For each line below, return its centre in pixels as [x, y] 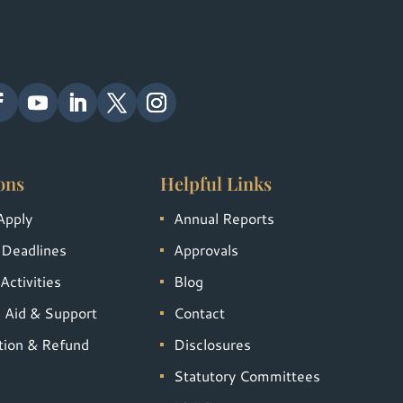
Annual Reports [224, 219]
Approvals [206, 250]
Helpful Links [215, 184]
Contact [199, 313]
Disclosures [212, 345]
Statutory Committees [246, 376]
